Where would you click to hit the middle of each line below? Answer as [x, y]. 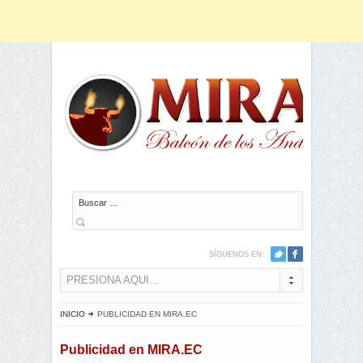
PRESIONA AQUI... [113, 280]
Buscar [89, 199]
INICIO [73, 314]
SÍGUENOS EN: [237, 255]
